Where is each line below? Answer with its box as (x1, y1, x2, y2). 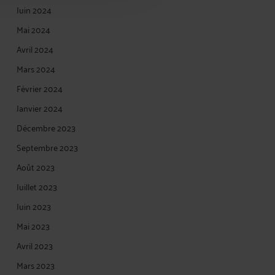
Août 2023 (17, 159, 55, 174)
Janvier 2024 (17, 100, 63, 115)
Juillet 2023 (17, 179, 57, 194)
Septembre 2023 (17, 139, 78, 155)
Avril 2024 (17, 41, 53, 56)
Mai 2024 (17, 21, 50, 37)
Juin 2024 (17, 2, 52, 17)
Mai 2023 (17, 218, 50, 233)
